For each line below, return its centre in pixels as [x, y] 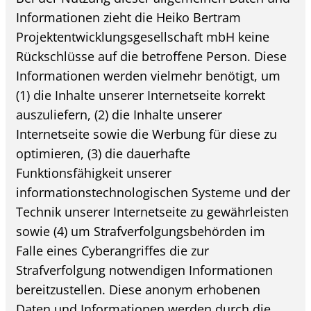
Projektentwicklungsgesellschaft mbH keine [143, 36]
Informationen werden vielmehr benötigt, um [149, 75]
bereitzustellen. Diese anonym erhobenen [138, 289]
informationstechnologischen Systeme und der [153, 192]
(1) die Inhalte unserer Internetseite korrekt [141, 95]
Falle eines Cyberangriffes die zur [113, 250]
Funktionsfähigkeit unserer [94, 173]
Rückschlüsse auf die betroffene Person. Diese [152, 56]
